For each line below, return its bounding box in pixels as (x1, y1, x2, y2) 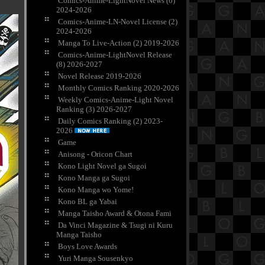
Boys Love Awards (58, 242, 117, 251)
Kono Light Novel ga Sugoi (58, 161, 147, 171)
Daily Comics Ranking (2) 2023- (58, 117, 163, 126)
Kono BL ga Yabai (58, 197, 117, 206)
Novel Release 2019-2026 (58, 72, 141, 81)
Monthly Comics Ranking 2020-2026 (58, 83, 179, 93)
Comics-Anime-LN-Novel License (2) (58, 17, 177, 27)
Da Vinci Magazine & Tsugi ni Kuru (58, 221, 173, 230)
